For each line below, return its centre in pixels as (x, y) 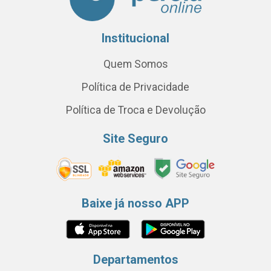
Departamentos (135, 259)
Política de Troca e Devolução (135, 110)
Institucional (135, 38)
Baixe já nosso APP (135, 203)
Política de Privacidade (135, 87)
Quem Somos (135, 64)
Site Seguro (135, 139)
